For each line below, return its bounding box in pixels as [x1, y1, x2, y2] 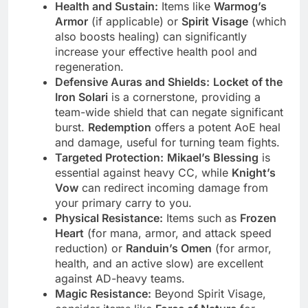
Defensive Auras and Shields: [55, 75, 210, 89]
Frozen [240, 211, 276, 225]
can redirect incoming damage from [78, 181, 268, 195]
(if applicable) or [88, 14, 181, 28]
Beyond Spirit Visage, [151, 287, 266, 300]
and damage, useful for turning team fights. [55, 135, 280, 149]
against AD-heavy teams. [55, 272, 185, 285]
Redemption [88, 120, 151, 134]
